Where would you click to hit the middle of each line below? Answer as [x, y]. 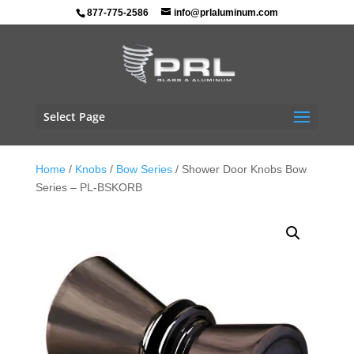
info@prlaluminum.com [226, 13]
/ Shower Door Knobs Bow [239, 169]
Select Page [74, 117]
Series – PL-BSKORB [88, 187]
